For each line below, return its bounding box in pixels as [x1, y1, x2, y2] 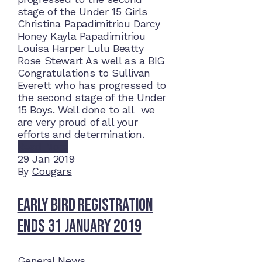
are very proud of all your [17, 116, 138, 129]
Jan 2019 [32, 153, 75, 166]
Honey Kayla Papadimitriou [17, 30, 146, 43]
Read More [17, 140, 68, 153]
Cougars [32, 165, 72, 178]
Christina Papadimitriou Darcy [17, 18, 160, 30]
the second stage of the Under [17, 91, 166, 104]
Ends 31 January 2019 [17, 216, 142, 237]
